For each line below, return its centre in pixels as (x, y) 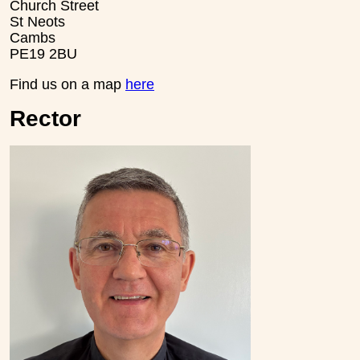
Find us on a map (67, 84)
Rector (45, 118)
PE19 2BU (43, 53)
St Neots (37, 21)
